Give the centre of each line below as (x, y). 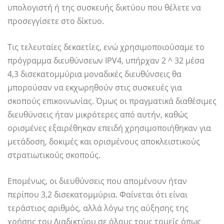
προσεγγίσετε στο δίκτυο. (56, 21)
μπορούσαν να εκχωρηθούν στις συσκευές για (95, 88)
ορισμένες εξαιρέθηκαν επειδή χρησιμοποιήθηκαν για (109, 128)
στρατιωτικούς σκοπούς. (54, 155)
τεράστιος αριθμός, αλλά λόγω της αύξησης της (98, 208)
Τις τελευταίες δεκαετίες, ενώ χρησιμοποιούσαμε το (106, 47)
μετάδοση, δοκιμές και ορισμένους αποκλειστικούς (104, 142)
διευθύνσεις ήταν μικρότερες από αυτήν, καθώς (98, 115)
